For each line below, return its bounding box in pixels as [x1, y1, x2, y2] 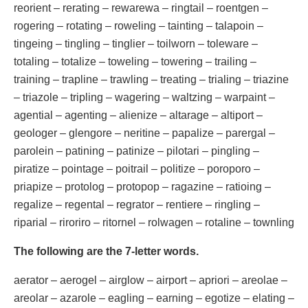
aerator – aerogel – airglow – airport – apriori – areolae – [14, 274, 287, 286]
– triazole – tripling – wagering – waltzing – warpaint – [14, 91, 275, 103]
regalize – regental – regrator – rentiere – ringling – [14, 198, 260, 210]
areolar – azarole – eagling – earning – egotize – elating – [14, 291, 294, 304]
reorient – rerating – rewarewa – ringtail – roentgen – [14, 1, 268, 14]
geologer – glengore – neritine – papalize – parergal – [14, 126, 275, 139]
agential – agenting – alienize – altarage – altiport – [14, 109, 263, 121]
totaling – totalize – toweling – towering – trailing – [14, 55, 256, 67]
